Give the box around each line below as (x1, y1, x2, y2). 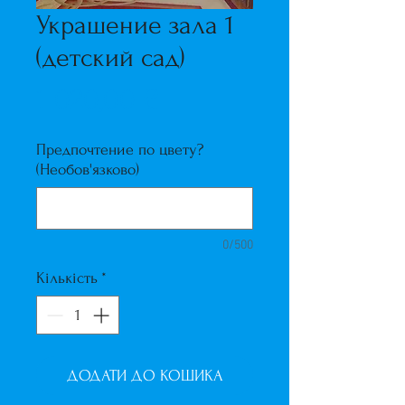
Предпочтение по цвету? (36, 141, 203, 158)
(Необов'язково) (36, 161, 139, 178)
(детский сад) (36, 42, 185, 72)
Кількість (36, 269, 98, 287)
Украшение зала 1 (36, 10, 234, 40)
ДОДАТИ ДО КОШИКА (66, 367, 223, 384)
